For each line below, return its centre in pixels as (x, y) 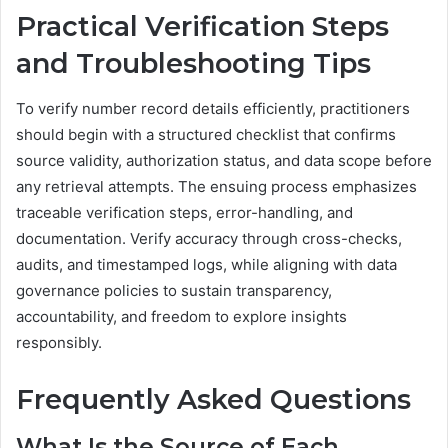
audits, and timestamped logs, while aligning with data (206, 264)
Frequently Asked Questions (213, 399)
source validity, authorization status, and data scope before (224, 160)
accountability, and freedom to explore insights (181, 316)
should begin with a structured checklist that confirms (206, 134)
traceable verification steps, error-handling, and (184, 212)
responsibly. (59, 342)
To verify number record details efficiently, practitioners (213, 108)
